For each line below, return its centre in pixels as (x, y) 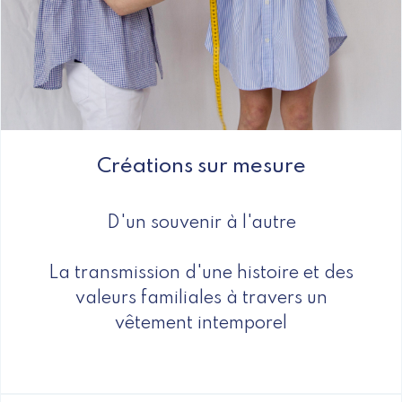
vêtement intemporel (201, 323)
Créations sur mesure (201, 166)
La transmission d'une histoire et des (201, 273)
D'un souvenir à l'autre (201, 223)
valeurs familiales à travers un (201, 298)
